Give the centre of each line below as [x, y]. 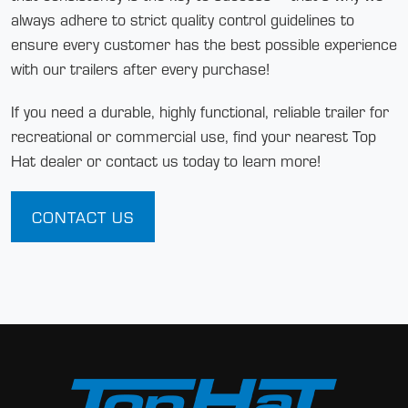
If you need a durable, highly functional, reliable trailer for [200, 111]
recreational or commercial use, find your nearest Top [194, 136]
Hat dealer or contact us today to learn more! [166, 160]
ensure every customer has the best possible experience [204, 44]
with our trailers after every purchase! [140, 68]
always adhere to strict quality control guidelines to [183, 19]
